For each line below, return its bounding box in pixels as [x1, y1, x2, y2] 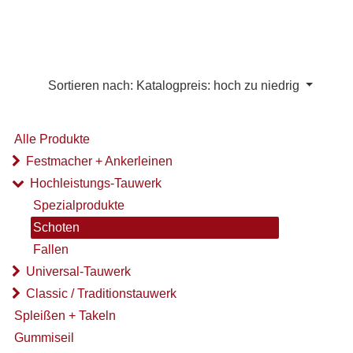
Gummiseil [14, 331, 74, 345]
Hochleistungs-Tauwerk [30, 176, 162, 191]
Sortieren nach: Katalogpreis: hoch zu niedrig [47, 79, 299, 93]
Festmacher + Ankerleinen [26, 154, 173, 169]
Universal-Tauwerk [26, 265, 131, 279]
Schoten [33, 221, 80, 235]
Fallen [33, 243, 69, 257]
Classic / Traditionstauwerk [26, 287, 176, 301]
